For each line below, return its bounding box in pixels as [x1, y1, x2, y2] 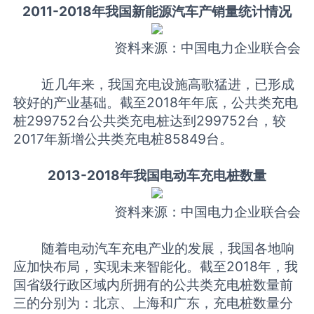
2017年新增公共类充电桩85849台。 [13, 130, 233, 148]
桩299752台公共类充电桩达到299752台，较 [13, 112, 287, 130]
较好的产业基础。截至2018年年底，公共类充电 [13, 94, 299, 111]
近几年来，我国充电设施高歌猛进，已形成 [13, 76, 295, 93]
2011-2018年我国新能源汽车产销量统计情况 [22, 3, 292, 20]
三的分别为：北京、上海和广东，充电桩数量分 [13, 294, 294, 312]
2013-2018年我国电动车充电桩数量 [48, 167, 266, 184]
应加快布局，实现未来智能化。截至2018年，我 [13, 258, 299, 275]
